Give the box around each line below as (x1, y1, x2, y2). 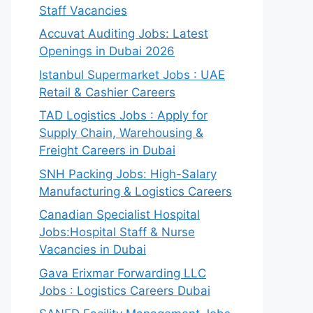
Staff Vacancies (39, 3, 127, 17)
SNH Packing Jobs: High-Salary (39, 166, 217, 181)
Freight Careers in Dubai (39, 143, 175, 157)
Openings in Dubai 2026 (39, 44, 175, 58)
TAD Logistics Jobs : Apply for (39, 108, 208, 122)
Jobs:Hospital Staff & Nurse (39, 225, 195, 239)
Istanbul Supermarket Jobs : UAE (39, 67, 225, 82)
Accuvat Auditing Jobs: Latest (39, 27, 208, 41)
